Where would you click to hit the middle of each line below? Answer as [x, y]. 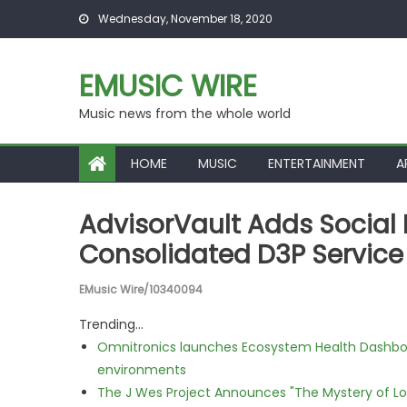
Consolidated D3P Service [241, 255]
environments [142, 370]
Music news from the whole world [185, 114]
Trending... [111, 324]
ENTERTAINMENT [317, 164]
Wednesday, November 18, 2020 [184, 19]
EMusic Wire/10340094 [141, 289]
